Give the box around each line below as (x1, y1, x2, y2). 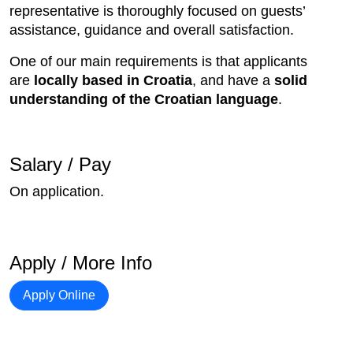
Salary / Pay (9, 154, 111, 176)
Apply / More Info (9, 252, 152, 274)
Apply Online (23, 288, 95, 303)
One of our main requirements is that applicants (9, 54, 307, 70)
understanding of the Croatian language (9, 91, 278, 108)
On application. (9, 184, 104, 200)
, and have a (192, 72, 274, 89)
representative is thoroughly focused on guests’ (9, 3, 305, 20)
